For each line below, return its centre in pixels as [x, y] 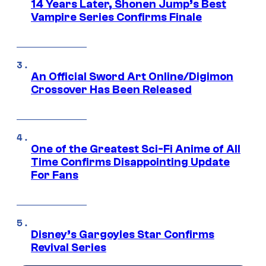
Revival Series [69, 247]
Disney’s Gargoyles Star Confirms [123, 234]
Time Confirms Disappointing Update [130, 162]
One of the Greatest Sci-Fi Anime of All [136, 149]
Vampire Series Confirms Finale [116, 17]
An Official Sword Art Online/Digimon [132, 76]
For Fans [55, 175]
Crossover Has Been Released [111, 89]
